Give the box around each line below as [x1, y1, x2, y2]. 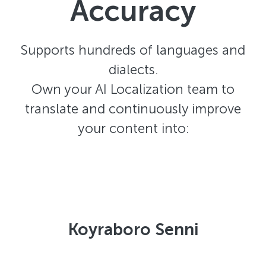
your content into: [77, 121, 189, 137]
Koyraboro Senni [68, 220, 198, 239]
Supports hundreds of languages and [21, 42, 245, 58]
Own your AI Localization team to [31, 81, 235, 97]
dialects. [108, 62, 158, 78]
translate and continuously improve [25, 101, 241, 117]
